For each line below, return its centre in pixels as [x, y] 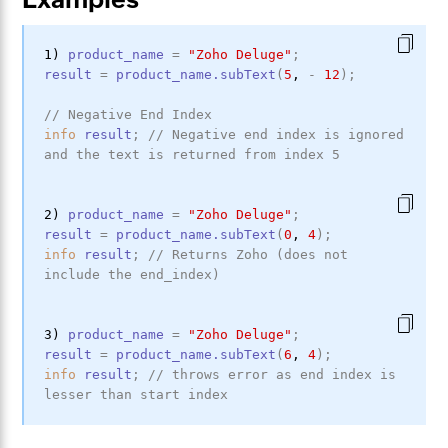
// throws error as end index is [272, 374]
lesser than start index [136, 394]
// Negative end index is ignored [276, 134]
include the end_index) [132, 274]
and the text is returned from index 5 [192, 154]
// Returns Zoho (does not [248, 254]
